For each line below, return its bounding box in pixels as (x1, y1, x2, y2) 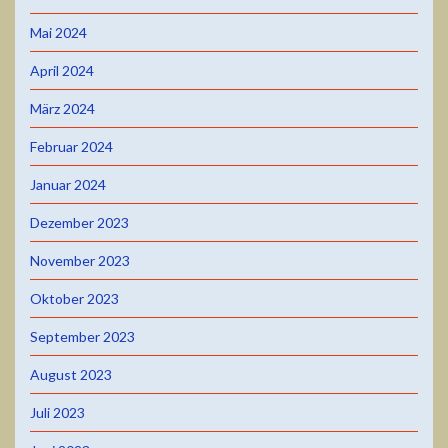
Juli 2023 (30, 403, 85, 421)
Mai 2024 (30, 23, 87, 41)
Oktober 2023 (30, 289, 119, 307)
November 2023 (30, 251, 130, 269)
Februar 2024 (30, 137, 113, 155)
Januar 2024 (30, 175, 106, 193)
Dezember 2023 (30, 213, 129, 231)
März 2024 (30, 99, 95, 117)
